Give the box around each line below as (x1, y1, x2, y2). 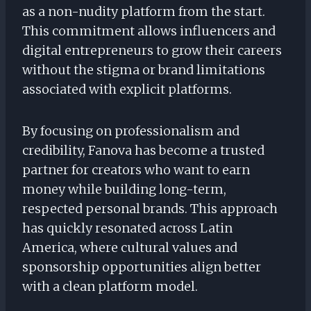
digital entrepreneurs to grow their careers (22, 42, 282, 59)
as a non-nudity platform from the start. (22, 3, 265, 20)
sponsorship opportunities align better (22, 259, 261, 276)
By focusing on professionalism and (22, 123, 239, 140)
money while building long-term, (22, 181, 226, 198)
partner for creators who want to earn (22, 162, 250, 178)
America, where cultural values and (22, 239, 237, 256)
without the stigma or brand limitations (22, 62, 265, 78)
